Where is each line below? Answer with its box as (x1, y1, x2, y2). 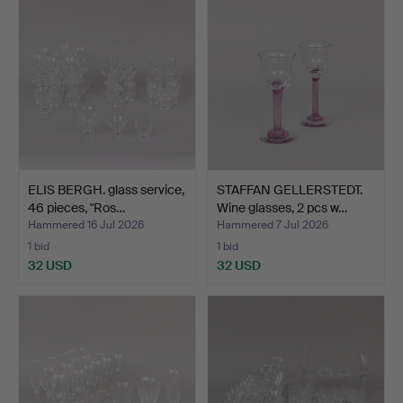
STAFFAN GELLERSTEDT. (217, 181, 363, 198)
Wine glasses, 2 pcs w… (217, 199, 347, 216)
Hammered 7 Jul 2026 (217, 217, 328, 232)
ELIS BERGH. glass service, (28, 181, 184, 198)
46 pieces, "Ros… (28, 199, 125, 216)
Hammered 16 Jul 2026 (28, 217, 144, 232)
